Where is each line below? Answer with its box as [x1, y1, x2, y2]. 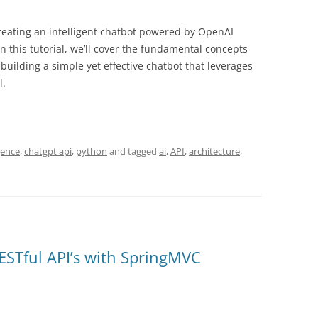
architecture [189, 145, 240, 158]
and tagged [107, 145, 159, 158]
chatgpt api [24, 145, 72, 158]
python [76, 145, 107, 158]
